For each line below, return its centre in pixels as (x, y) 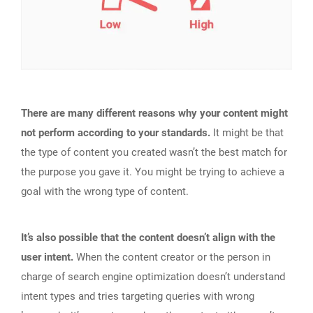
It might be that (247, 133)
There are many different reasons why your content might (154, 114)
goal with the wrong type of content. (105, 192)
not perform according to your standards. (116, 133)
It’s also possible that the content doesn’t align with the (148, 238)
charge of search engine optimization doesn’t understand (153, 277)
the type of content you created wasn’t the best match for (154, 153)
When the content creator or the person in (172, 257)
